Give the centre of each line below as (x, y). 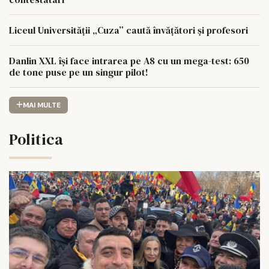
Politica (36, 140)
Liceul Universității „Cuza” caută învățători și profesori (128, 30)
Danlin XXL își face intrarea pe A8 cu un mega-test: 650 (129, 60)
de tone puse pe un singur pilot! (79, 72)
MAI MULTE (41, 105)
